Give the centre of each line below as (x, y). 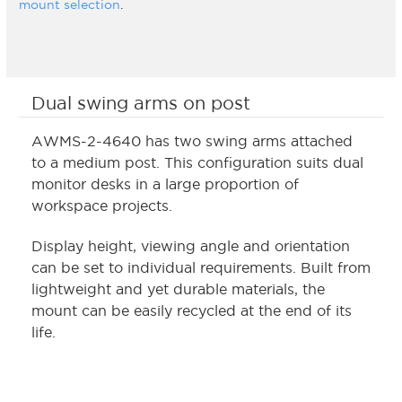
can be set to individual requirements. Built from (201, 268)
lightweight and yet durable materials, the (178, 289)
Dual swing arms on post (141, 104)
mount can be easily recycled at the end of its (192, 311)
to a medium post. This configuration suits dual (197, 163)
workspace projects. (104, 206)
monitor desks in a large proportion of (165, 184)
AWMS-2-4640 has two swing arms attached (192, 141)
